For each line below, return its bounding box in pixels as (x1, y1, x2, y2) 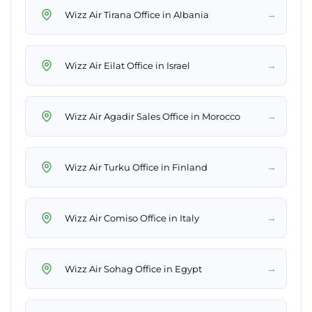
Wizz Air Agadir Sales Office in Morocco (65, 110, 240, 122)
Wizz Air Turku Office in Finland (65, 161, 208, 173)
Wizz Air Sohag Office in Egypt (65, 263, 202, 274)
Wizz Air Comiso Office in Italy (65, 212, 199, 224)
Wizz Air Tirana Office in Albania (65, 8, 209, 20)
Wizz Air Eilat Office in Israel (65, 59, 190, 71)
